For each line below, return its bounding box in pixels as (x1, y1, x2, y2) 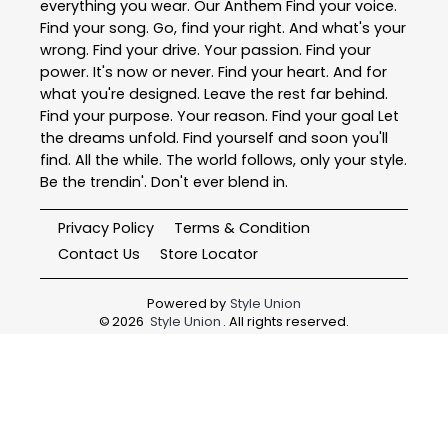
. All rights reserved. (222, 312, 349, 330)
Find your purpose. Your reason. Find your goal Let (40, 105, 399, 126)
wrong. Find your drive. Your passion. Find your (40, 39, 371, 60)
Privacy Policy (58, 217, 154, 238)
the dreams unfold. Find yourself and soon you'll (40, 127, 388, 148)
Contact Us (58, 243, 140, 264)
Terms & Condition (174, 217, 310, 238)
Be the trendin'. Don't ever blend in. (40, 171, 288, 192)
